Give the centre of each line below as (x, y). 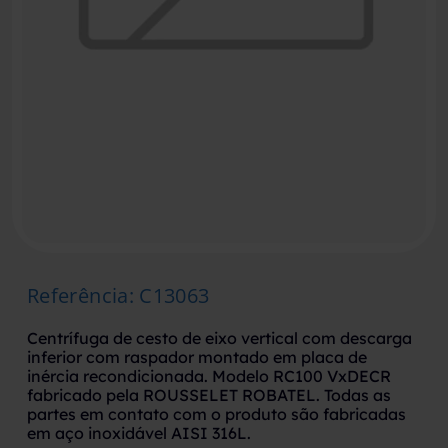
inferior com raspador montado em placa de (196, 357)
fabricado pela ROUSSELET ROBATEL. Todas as (208, 395)
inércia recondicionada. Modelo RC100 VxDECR (208, 376)
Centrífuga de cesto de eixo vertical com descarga (219, 338)
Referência (77, 295)
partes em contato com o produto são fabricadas (216, 414)
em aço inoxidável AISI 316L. (138, 433)
